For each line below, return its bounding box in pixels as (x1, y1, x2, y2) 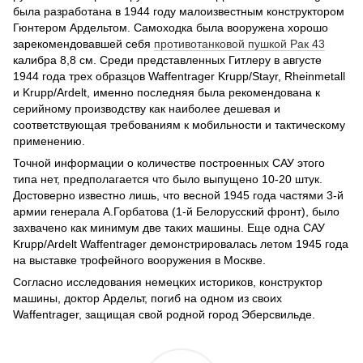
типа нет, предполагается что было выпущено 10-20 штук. (13, 172, 322, 186)
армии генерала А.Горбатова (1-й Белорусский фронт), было (13, 204, 340, 218)
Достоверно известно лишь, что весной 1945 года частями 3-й (13, 188, 344, 202)
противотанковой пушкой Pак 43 (154, 36, 325, 50)
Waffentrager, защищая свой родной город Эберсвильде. (13, 307, 315, 321)
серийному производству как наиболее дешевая (13, 101, 271, 115)
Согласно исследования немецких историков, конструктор (13, 275, 322, 288)
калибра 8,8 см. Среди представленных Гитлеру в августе (13, 53, 322, 66)
